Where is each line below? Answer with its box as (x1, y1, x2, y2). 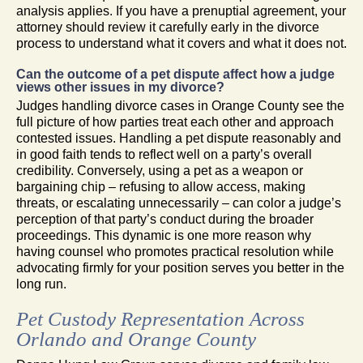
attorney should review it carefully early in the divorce (16, 19, 319, 34)
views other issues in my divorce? (16, 79, 224, 94)
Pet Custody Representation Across (16, 307, 305, 330)
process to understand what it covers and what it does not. (16, 36, 347, 50)
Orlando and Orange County (16, 327, 256, 350)
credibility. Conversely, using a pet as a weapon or (16, 163, 303, 177)
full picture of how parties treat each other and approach (16, 114, 334, 129)
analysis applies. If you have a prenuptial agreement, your (16, 3, 346, 18)
